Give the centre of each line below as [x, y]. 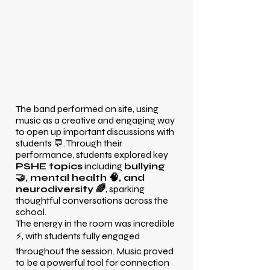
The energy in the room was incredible [95, 223]
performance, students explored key [92, 155]
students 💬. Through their [69, 143]
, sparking [125, 189]
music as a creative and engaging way [95, 120]
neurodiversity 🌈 [61, 189]
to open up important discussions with [95, 132]
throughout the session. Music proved [95, 251]
